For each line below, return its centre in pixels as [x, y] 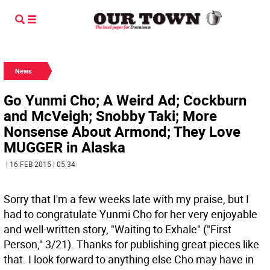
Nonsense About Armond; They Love [122, 131]
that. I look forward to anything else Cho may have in [129, 259]
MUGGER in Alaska [64, 147]
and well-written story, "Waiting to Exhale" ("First [118, 229]
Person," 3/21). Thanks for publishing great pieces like [131, 244]
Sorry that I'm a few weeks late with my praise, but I [126, 199]
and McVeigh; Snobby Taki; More [110, 116]
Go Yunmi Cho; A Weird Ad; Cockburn [125, 100]
